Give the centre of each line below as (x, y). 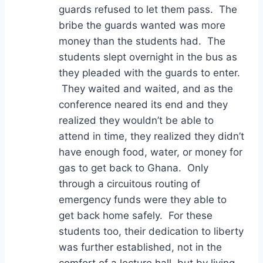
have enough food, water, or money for (151, 152)
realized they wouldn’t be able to (136, 120)
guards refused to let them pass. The (148, 9)
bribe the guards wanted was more (142, 25)
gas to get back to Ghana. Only (134, 168)
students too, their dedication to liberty (151, 231)
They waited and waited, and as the (146, 88)
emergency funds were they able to (143, 199)
